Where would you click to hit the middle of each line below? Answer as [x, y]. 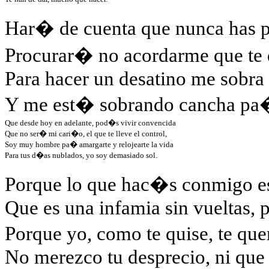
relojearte [134, 144]
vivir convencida [147, 123]
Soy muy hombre [33, 144]
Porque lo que [63, 184]
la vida [162, 144]
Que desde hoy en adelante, [50, 123]
